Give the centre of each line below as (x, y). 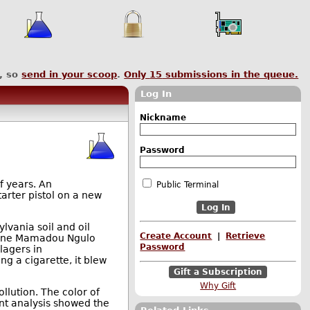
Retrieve (246, 236)
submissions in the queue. (230, 75)
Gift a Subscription (218, 272)
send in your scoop (70, 75)
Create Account (176, 236)
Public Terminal (188, 184)
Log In (156, 93)
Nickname (163, 118)
